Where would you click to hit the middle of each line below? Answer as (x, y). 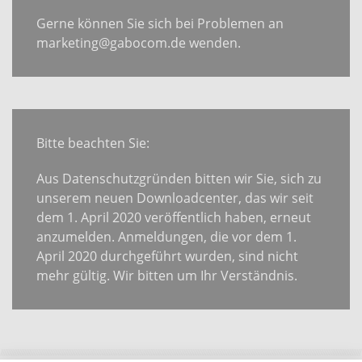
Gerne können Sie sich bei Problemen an (160, 23)
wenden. (215, 42)
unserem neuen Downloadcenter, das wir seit (175, 198)
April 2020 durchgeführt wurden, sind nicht (167, 256)
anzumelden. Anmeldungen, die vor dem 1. (166, 236)
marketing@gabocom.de (111, 42)
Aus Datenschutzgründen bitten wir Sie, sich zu (179, 178)
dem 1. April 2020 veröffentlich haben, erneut (174, 217)
